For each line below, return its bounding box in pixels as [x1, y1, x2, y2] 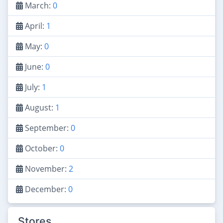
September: [23, 122, 71, 133]
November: [23, 163, 69, 174]
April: [23, 20, 46, 31]
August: [23, 102, 55, 113]
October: [23, 142, 60, 154]
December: [23, 183, 68, 195]
